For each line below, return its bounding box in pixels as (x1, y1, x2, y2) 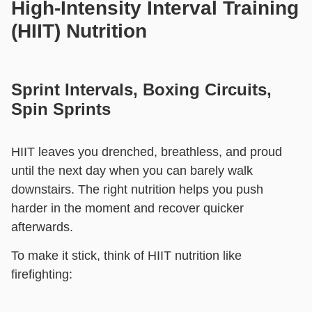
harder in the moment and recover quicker (11, 201, 244, 215)
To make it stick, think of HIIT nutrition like (11, 249, 242, 263)
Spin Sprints (11, 99, 111, 118)
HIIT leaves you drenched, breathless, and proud (11, 144, 282, 159)
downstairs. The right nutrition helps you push (11, 182, 263, 196)
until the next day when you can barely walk (11, 163, 253, 178)
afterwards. (11, 219, 73, 234)
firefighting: (11, 267, 72, 282)
